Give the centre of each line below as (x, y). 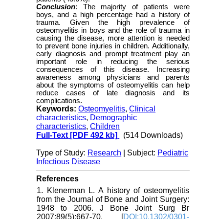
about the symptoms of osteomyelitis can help (113, 85)
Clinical (142, 109)
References (58, 179)
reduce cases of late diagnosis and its (113, 93)
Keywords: (57, 109)
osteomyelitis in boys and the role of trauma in (113, 31)
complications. (59, 101)
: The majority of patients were (132, 7)
